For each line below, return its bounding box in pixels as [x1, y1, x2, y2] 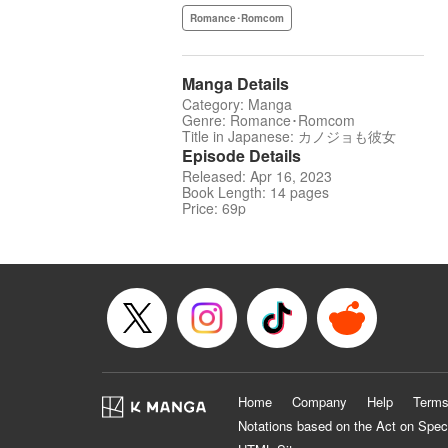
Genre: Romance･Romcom [182, 110, 355, 131]
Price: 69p [182, 198, 246, 219]
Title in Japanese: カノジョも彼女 [182, 126, 396, 147]
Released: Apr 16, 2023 [182, 166, 332, 187]
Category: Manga [182, 94, 292, 115]
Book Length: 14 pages [182, 182, 329, 203]
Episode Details [182, 144, 301, 168]
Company [292, 392, 347, 412]
